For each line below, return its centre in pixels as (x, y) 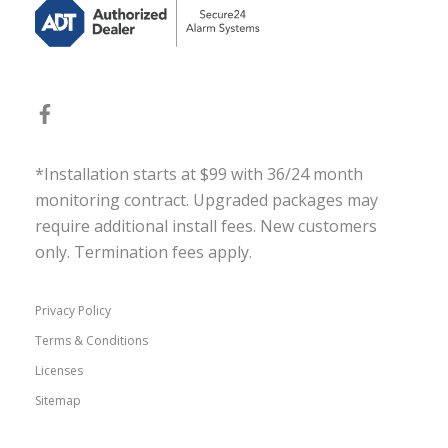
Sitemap (58, 401)
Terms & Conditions (91, 341)
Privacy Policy (73, 311)
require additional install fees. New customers (206, 226)
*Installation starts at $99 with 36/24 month (199, 174)
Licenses (59, 371)
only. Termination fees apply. (143, 252)
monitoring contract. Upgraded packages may (206, 200)
